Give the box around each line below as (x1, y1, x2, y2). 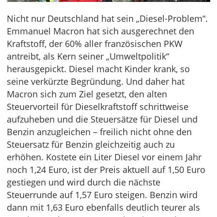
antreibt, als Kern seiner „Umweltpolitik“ (7, 50, 169, 62)
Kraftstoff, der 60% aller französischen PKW (7, 37, 183, 49)
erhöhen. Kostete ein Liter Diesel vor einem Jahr (7, 151, 201, 163)
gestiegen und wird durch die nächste (7, 176, 160, 188)
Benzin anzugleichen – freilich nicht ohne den (7, 125, 192, 138)
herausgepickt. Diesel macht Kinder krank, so (7, 62, 190, 75)
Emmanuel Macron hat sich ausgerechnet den (7, 25, 194, 37)
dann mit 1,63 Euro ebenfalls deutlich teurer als (7, 201, 200, 213)
